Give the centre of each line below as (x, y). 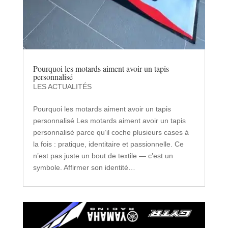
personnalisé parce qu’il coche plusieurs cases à (111, 133)
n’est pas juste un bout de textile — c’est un (103, 156)
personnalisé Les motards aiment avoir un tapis (109, 121)
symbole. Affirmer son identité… (84, 168)
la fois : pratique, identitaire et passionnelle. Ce (108, 144)
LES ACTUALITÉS (62, 87)
